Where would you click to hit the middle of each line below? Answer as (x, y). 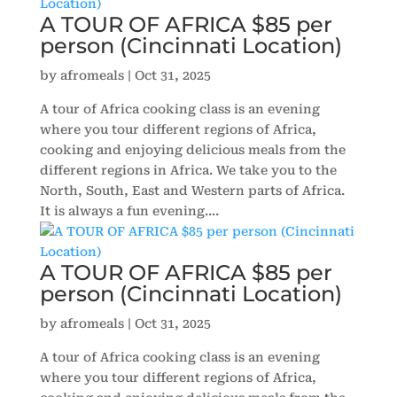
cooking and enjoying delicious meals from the (192, 150)
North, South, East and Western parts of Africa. (192, 191)
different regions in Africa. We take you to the (188, 170)
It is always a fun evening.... (129, 211)
